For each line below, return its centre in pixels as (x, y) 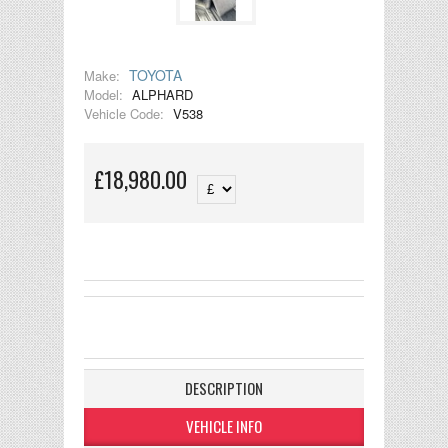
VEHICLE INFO (224, 426)
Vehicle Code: (124, 113)
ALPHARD (160, 94)
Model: (103, 94)
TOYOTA (155, 75)
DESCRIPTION (224, 388)
